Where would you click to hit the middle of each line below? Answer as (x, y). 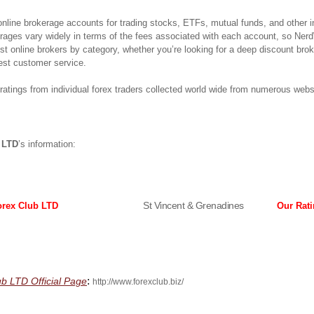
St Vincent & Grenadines (193, 206)
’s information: (47, 144)
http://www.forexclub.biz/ (138, 282)
